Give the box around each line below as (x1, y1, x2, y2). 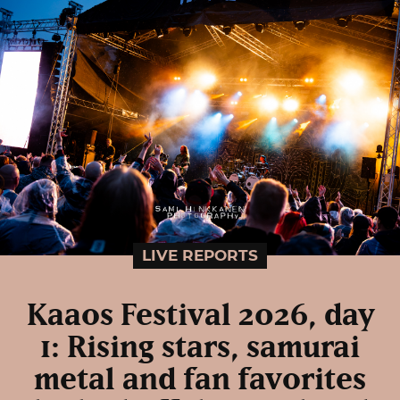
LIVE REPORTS (142, 246, 258, 264)
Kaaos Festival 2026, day (26, 300, 374, 331)
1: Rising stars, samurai (40, 332, 360, 363)
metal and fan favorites (34, 364, 366, 396)
